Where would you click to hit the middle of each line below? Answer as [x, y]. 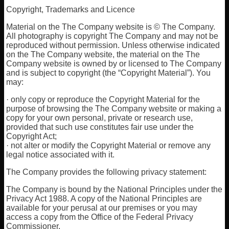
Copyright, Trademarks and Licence [71, 9]
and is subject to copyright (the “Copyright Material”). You [109, 73]
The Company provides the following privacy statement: [107, 172]
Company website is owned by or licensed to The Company [114, 64]
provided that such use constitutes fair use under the [100, 127]
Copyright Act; [32, 136]
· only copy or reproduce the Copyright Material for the [103, 99]
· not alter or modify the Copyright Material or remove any [109, 145]
